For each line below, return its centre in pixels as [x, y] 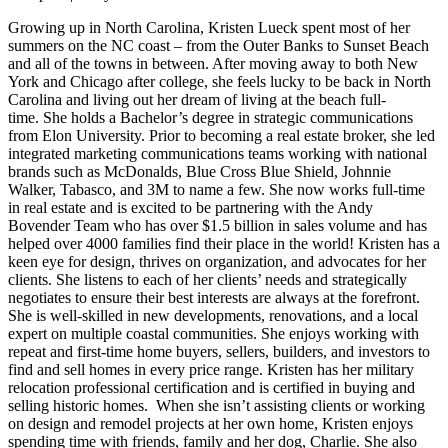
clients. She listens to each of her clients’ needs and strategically [207, 279]
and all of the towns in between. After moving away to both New [213, 63]
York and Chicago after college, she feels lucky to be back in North [219, 81]
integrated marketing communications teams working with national [217, 153]
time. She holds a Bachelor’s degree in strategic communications [210, 117]
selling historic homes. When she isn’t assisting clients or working [216, 405]
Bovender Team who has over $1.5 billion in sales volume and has [217, 225]
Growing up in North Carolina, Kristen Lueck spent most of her [209, 27]
